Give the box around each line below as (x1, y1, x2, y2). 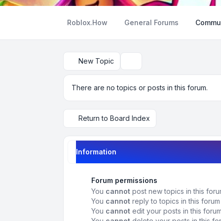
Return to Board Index (78, 114, 150, 122)
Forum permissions (91, 176, 157, 184)
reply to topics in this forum (130, 197, 220, 205)
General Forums (124, 18, 179, 27)
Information (76, 147, 116, 156)
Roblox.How (67, 18, 108, 27)
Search (126, 61, 149, 70)
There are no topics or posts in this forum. (72, 83, 208, 92)
